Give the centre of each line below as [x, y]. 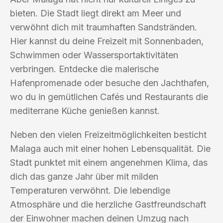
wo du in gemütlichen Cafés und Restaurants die [109, 97]
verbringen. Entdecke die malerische [84, 69]
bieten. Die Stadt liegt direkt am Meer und [96, 13]
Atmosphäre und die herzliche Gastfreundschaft [108, 204]
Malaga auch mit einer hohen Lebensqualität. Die [110, 148]
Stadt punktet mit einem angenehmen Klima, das [109, 162]
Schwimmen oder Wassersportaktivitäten [94, 55]
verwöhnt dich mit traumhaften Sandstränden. [104, 27]
